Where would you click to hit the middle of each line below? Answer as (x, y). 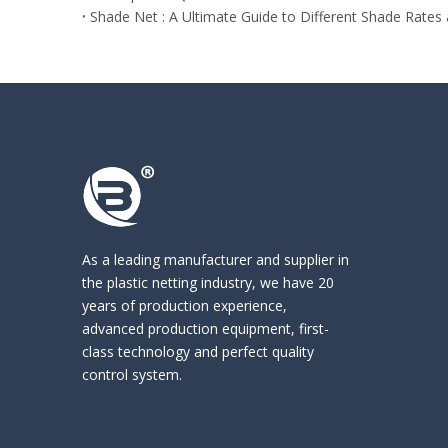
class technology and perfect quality (198, 351)
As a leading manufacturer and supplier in (215, 259)
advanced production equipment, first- (205, 328)
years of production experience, (184, 305)
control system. (132, 374)
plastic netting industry (177, 282)
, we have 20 (293, 282)
